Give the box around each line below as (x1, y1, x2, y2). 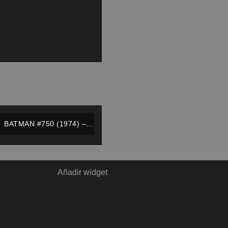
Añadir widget (58, 167, 108, 177)
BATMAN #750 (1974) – (4, 119, 87, 128)
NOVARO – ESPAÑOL (8, 130, 83, 138)
